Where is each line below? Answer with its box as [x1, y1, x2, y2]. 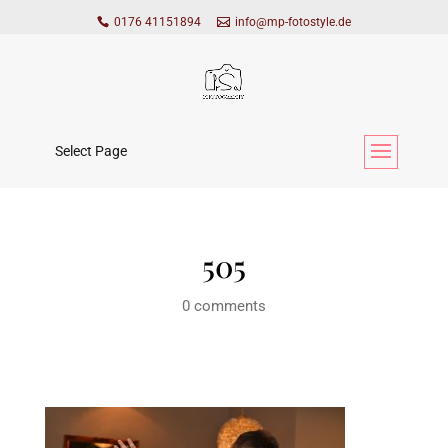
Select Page [54, 143, 127, 160]
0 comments [181, 297, 266, 316]
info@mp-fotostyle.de [235, 15, 351, 29]
